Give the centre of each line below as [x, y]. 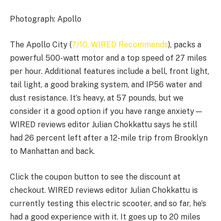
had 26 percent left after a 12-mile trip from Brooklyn [109, 138]
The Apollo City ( [41, 45]
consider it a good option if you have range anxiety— [107, 111]
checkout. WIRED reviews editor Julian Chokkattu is [104, 190]
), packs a [185, 45]
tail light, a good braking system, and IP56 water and [106, 85]
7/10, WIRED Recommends [120, 45]
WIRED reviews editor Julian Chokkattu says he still [104, 125]
